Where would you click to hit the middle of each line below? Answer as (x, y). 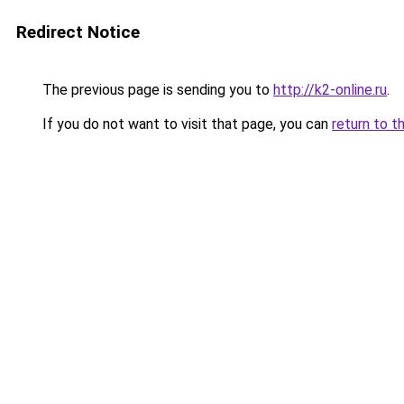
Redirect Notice (78, 32)
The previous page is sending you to (156, 90)
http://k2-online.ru (330, 90)
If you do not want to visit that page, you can (185, 124)
